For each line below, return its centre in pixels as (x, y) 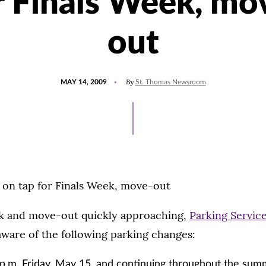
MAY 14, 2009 (83, 82)
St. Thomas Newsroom (170, 82)
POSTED (74, 77)
